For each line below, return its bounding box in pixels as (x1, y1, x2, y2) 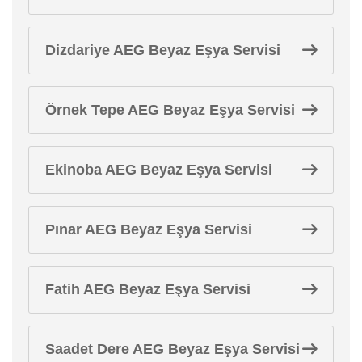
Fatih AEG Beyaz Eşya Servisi (45, 280, 250, 297)
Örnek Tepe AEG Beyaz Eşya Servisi (45, 101, 295, 118)
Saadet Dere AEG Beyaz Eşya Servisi (45, 340, 300, 357)
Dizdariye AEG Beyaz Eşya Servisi (45, 41, 280, 58)
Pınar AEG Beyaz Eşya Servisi (45, 221, 252, 238)
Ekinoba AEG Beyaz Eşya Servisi (45, 161, 272, 178)
